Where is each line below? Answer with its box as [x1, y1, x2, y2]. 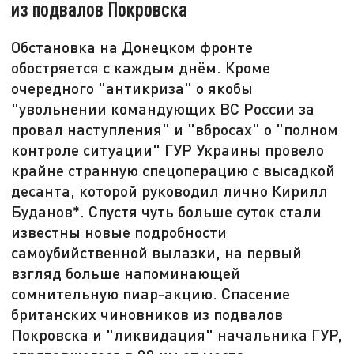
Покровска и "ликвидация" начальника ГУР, [11, 325, 343, 345]
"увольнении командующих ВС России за [11, 99, 315, 119]
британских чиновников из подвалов [11, 304, 284, 324]
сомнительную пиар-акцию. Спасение [11, 284, 291, 303]
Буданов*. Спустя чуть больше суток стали [11, 201, 322, 221]
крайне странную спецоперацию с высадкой [11, 160, 336, 180]
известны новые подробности [11, 222, 228, 242]
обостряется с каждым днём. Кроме [11, 58, 271, 77]
